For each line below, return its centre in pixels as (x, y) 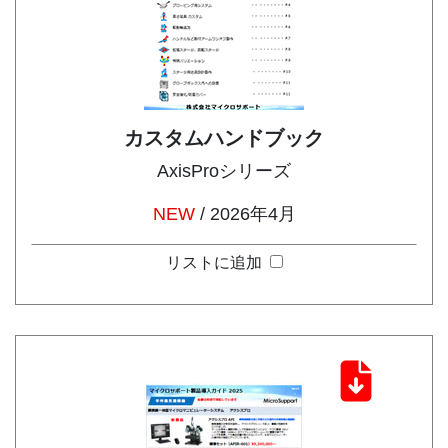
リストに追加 (217, 263)
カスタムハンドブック (224, 138)
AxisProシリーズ (224, 171)
